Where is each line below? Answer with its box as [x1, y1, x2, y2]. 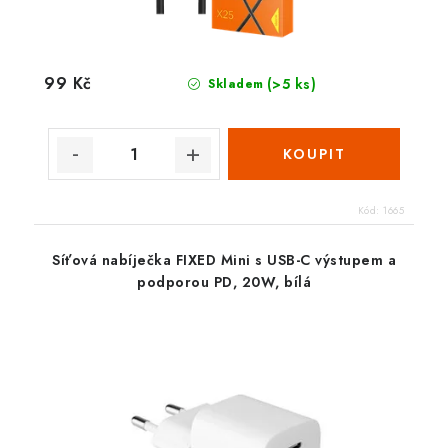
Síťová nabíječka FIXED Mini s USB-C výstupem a [52, 250, 396, 271]
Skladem [203, 75, 264, 94]
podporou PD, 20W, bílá [137, 272, 311, 293]
